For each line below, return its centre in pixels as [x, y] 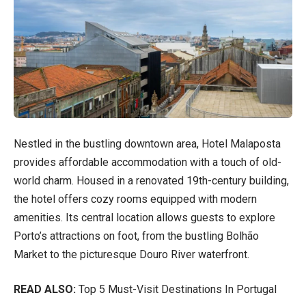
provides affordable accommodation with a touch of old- [148, 162]
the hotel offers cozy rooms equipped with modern [135, 199]
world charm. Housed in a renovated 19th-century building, [151, 180]
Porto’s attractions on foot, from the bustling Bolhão [136, 236]
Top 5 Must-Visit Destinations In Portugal [178, 289]
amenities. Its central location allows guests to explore [144, 217]
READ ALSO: [45, 289]
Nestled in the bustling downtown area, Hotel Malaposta [147, 143]
